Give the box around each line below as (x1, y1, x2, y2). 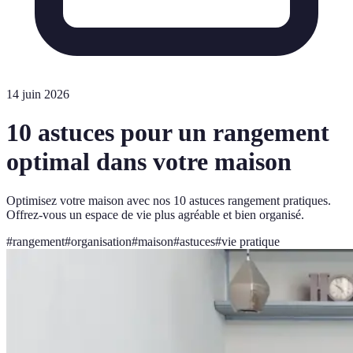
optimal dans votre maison (6, 147, 292, 176)
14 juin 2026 (6, 87, 69, 101)
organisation (71, 234, 132, 248)
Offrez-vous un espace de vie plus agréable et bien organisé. (6, 207, 304, 221)
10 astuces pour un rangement (6, 118, 329, 147)
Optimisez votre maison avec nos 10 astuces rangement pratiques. (6, 193, 331, 207)
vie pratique (221, 234, 280, 248)
